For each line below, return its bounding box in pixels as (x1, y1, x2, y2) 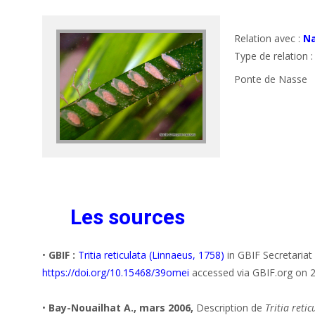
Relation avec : (234, 31, 304, 45)
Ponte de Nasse (234, 72, 308, 86)
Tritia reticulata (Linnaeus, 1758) (78, 248, 224, 262)
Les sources (70, 205, 185, 230)
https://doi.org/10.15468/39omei (42, 266, 189, 280)
